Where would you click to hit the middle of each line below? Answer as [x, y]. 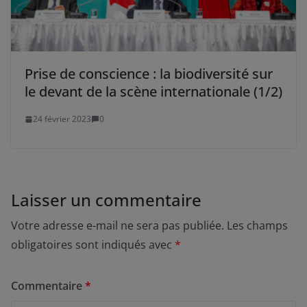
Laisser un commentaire [106, 200]
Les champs [257, 226]
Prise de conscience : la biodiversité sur [149, 74]
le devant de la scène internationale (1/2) [153, 92]
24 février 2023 [62, 119]
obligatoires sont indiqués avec [93, 245]
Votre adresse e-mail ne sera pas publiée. [118, 226]
